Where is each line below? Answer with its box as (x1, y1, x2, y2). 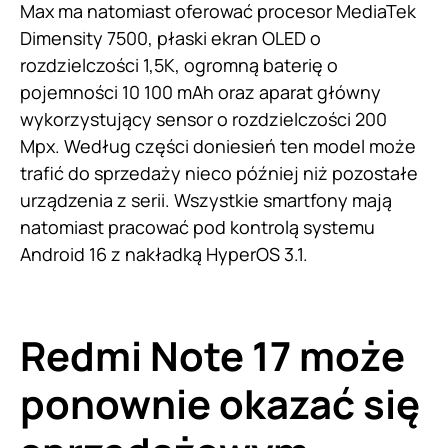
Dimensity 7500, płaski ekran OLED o (20, 25, 321, 50)
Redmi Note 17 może (20, 327, 405, 383)
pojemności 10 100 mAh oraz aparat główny (20, 79, 381, 104)
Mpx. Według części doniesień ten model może (20, 133, 416, 158)
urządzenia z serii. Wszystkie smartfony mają (20, 187, 392, 212)
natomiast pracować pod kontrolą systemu (20, 214, 375, 239)
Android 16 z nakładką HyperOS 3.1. (20, 241, 308, 266)
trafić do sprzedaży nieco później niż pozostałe (20, 160, 418, 185)
